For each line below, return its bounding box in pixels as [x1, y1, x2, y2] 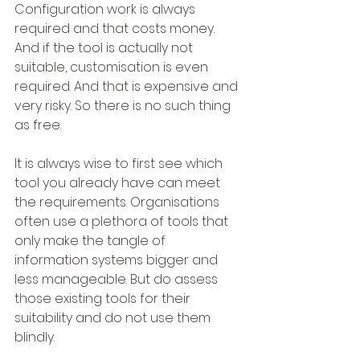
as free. [14, 116, 61, 135]
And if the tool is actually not [14, 39, 196, 58]
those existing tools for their [14, 289, 194, 309]
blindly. [14, 328, 55, 347]
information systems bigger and [14, 251, 221, 270]
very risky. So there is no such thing [14, 96, 234, 116]
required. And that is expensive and [14, 77, 241, 96]
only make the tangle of [14, 231, 169, 251]
